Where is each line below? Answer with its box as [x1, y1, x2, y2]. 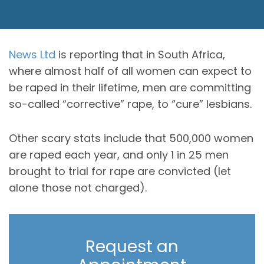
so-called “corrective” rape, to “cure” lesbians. [9, 96, 252, 111]
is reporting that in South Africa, [55, 47, 225, 62]
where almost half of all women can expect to [9, 63, 252, 78]
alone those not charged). [9, 180, 147, 195]
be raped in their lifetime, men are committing [9, 80, 251, 95]
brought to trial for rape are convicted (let [9, 163, 231, 179]
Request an [85, 235, 179, 258]
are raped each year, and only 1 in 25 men [9, 147, 229, 162]
